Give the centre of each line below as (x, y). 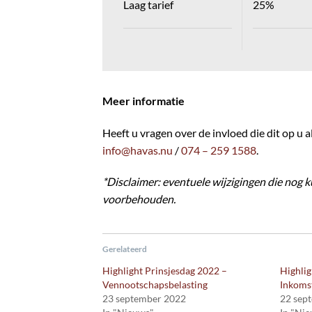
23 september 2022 (144, 299)
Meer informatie (143, 100)
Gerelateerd (125, 249)
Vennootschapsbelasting (155, 285)
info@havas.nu (138, 150)
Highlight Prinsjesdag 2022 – (165, 271)
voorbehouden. (139, 199)
